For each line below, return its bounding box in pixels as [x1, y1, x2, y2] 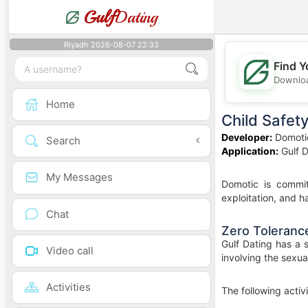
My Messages [46, 170, 113, 184]
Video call [46, 243, 93, 257]
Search [46, 134, 80, 148]
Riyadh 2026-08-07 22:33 [64, 40, 159, 49]
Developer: [221, 131, 272, 143]
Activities [46, 280, 91, 294]
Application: [221, 145, 278, 157]
